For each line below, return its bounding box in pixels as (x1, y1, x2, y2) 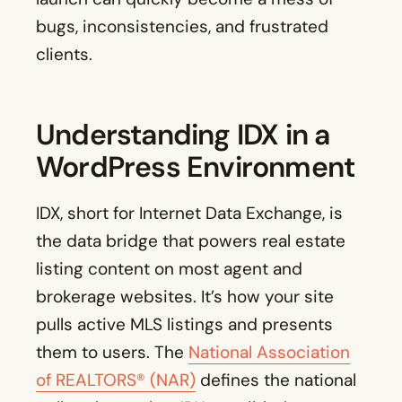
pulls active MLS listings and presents (36, 313, 333, 336)
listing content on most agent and (36, 258, 302, 281)
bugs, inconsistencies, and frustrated (36, 15, 328, 39)
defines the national (196, 369, 356, 392)
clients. (36, 43, 92, 66)
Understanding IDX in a (36, 116, 330, 154)
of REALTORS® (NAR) (36, 369, 196, 392)
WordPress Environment (36, 148, 355, 187)
